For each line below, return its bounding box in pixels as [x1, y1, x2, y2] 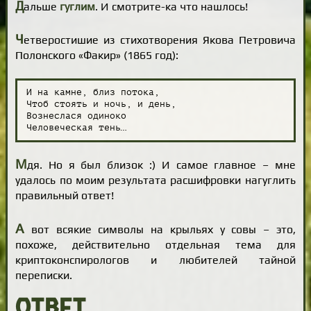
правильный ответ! [15, 189, 115, 203]
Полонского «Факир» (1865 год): [15, 48, 179, 62]
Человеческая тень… [26, 123, 126, 133]
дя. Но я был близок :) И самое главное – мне [27, 158, 296, 172]
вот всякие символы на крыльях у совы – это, [24, 222, 296, 236]
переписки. [15, 268, 73, 282]
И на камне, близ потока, [26, 87, 160, 98]
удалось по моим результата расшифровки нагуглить [15, 174, 296, 187]
